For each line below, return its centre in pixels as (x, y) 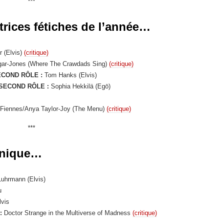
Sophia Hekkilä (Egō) (80, 86)
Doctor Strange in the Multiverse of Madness (67, 213)
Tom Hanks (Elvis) (70, 75)
